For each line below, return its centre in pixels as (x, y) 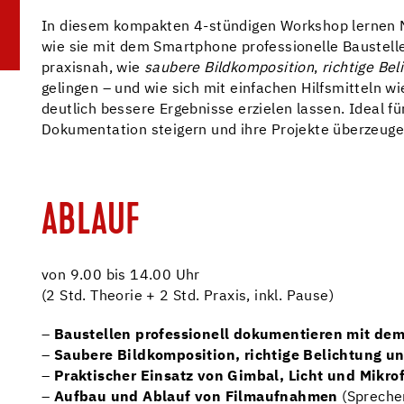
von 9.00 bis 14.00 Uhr (121, 276)
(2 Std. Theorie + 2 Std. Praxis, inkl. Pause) (188, 297)
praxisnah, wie (93, 69)
